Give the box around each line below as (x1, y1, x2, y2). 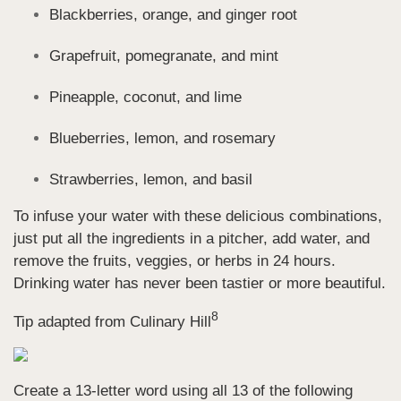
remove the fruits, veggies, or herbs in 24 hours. (13, 252, 336, 269)
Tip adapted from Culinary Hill (13, 313, 211, 331)
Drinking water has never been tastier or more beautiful (13, 274, 381, 292)
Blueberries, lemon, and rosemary (49, 129, 276, 147)
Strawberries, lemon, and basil (49, 170, 252, 188)
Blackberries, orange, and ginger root (49, 5, 297, 23)
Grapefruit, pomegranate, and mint (49, 47, 278, 64)
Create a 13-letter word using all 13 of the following (13, 381, 353, 399)
